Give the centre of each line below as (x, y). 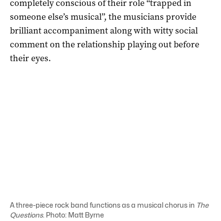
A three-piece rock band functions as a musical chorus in (102, 205)
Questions (26, 215)
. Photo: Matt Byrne (74, 215)
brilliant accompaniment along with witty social (104, 30)
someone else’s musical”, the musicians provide (103, 17)
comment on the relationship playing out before (105, 44)
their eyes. (30, 58)
